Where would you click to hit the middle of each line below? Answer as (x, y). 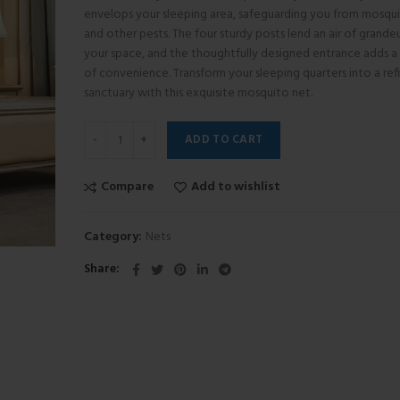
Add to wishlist (236, 187)
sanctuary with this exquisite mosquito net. (198, 93)
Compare (127, 187)
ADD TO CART (224, 140)
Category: (114, 237)
